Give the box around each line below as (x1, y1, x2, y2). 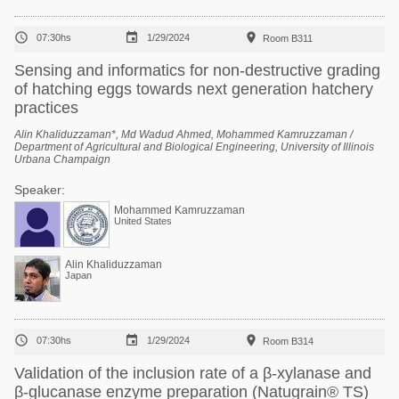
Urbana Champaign (14, 153, 110, 166)
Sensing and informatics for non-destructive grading (14, 61, 380, 79)
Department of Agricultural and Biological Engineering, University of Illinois (14, 141, 374, 153)
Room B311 (263, 33, 313, 44)
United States (114, 216, 172, 226)
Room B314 (263, 336, 313, 346)
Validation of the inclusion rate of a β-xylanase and (14, 364, 371, 382)
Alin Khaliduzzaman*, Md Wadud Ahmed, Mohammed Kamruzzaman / (14, 128, 353, 141)
